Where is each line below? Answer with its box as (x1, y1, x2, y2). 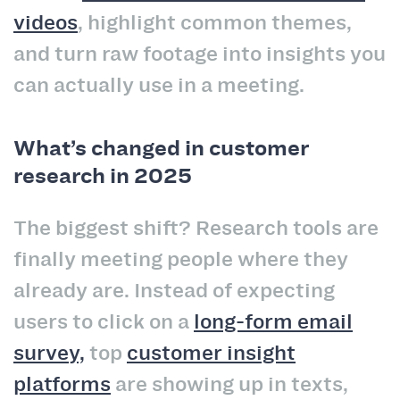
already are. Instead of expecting (13, 276, 335, 305)
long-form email (194, 307, 353, 337)
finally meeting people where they (13, 245, 348, 274)
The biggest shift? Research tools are (13, 213, 379, 243)
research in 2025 (13, 160, 192, 192)
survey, (13, 338, 85, 368)
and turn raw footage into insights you (13, 38, 386, 68)
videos (13, 7, 78, 37)
